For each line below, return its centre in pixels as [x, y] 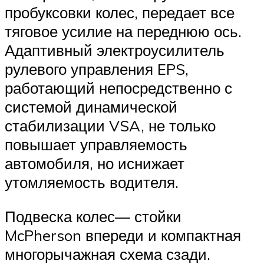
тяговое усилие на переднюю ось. [123, 32]
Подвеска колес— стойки [93, 217]
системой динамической [91, 107]
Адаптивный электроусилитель [115, 50]
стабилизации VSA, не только [110, 126]
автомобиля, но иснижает [95, 164]
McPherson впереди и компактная [123, 235]
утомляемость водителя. [92, 182]
